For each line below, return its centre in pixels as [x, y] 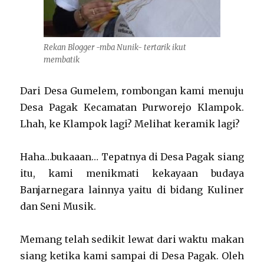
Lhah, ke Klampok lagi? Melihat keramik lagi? [130, 124]
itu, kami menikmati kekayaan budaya [132, 173]
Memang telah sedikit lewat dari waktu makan [132, 239]
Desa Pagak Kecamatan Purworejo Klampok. [132, 107]
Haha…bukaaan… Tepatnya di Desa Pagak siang [132, 157]
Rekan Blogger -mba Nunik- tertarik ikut [115, 47]
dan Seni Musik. [58, 206]
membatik [62, 60]
